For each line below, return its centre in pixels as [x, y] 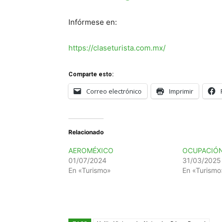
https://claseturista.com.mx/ [117, 48]
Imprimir [181, 91]
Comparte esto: [91, 74]
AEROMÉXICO [91, 150]
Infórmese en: [93, 22]
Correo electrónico [114, 91]
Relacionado [86, 132]
